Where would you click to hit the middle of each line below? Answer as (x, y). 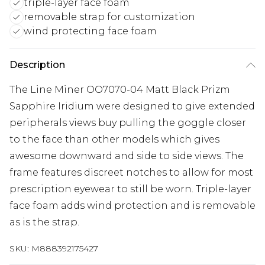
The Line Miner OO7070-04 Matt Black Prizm (120, 90)
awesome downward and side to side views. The (127, 156)
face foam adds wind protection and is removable (132, 206)
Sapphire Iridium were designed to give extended (132, 106)
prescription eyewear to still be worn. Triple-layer (130, 189)
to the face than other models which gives (114, 139)
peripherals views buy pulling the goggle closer (128, 123)
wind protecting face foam (90, 31)
